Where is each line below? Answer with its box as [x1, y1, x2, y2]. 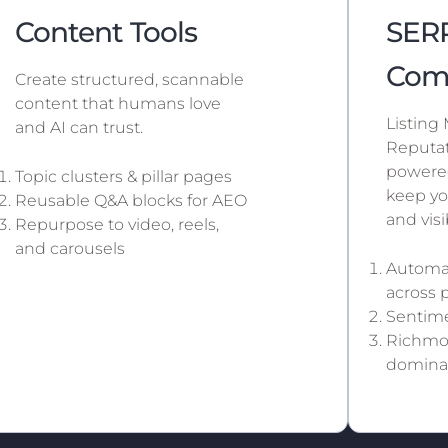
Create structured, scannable [14, 69, 244, 89]
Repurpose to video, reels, [14, 214, 219, 234]
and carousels [14, 238, 125, 258]
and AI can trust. [14, 117, 143, 137]
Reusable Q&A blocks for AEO [14, 190, 247, 210]
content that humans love [14, 93, 221, 113]
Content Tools [14, 14, 197, 49]
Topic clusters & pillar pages [14, 166, 232, 186]
